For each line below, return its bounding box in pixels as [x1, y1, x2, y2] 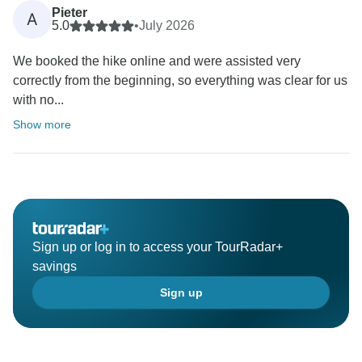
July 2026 [139, 19, 195, 33]
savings [32, 259, 77, 274]
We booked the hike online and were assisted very [13, 54, 301, 69]
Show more [13, 118, 71, 132]
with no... [13, 93, 64, 107]
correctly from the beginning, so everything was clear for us [13, 74, 347, 88]
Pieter [52, 6, 87, 20]
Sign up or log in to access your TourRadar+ [32, 240, 283, 255]
